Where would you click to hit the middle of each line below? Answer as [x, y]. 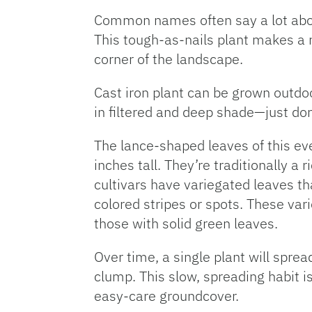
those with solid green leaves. [186, 223]
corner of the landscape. [170, 59]
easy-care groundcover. [166, 296]
